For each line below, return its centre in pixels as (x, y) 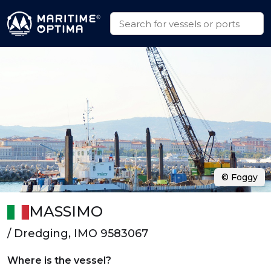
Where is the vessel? (59, 260)
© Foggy (240, 177)
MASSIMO (66, 211)
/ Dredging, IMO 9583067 (78, 233)
